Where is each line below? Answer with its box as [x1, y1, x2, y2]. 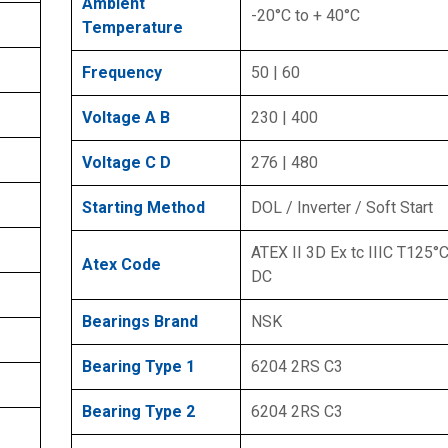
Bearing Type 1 [82, 356, 195, 376]
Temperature [82, 17, 183, 37]
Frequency [82, 62, 162, 82]
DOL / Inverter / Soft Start [251, 197, 433, 217]
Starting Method [82, 197, 205, 217]
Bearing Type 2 [82, 401, 195, 421]
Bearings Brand [82, 311, 198, 331]
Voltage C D [82, 152, 171, 172]
